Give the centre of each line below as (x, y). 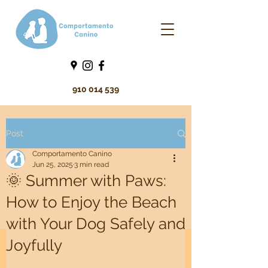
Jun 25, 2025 (53, 165)
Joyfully (34, 245)
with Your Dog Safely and (96, 224)
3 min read (92, 165)
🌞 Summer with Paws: (86, 181)
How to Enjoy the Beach (91, 202)
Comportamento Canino (72, 154)
